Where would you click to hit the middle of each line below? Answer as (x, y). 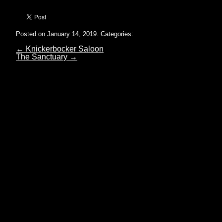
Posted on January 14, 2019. (57, 34)
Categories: (117, 34)
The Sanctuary (43, 56)
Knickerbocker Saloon (64, 49)
